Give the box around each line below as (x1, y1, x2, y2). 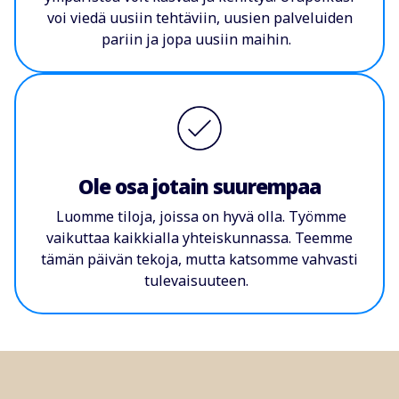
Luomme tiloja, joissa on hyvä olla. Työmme (53, 207, 346, 227)
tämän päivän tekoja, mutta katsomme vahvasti (41, 249, 358, 270)
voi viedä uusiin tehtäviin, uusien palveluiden (46, 7, 353, 28)
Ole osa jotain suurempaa (77, 173, 322, 201)
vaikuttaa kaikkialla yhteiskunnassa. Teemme (46, 228, 353, 248)
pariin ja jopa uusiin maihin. (101, 28, 298, 49)
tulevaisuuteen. (143, 271, 256, 291)
